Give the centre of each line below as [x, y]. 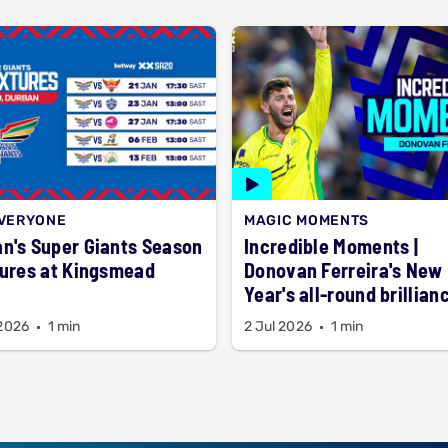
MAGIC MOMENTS [307, 220]
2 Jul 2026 [278, 326]
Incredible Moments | [331, 246]
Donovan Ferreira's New [343, 270]
